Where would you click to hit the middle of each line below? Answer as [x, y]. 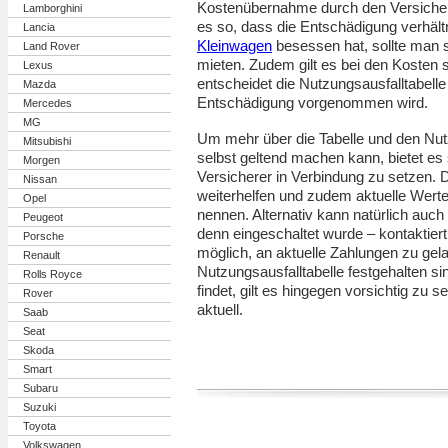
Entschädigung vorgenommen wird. [312, 102]
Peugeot [43, 217]
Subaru [40, 388]
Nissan [40, 179]
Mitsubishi [47, 141]
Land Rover [51, 46]
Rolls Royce [52, 274]
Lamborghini [52, 8]
